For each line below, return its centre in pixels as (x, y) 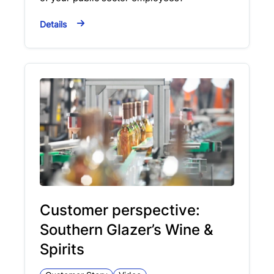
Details (53, 24)
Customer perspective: (120, 210)
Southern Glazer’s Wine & (127, 230)
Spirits (62, 250)
